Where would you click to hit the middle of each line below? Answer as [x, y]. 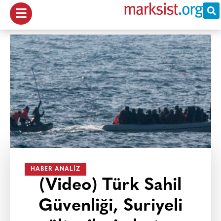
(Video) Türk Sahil [110, 186]
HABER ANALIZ [55, 169]
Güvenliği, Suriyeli [110, 206]
